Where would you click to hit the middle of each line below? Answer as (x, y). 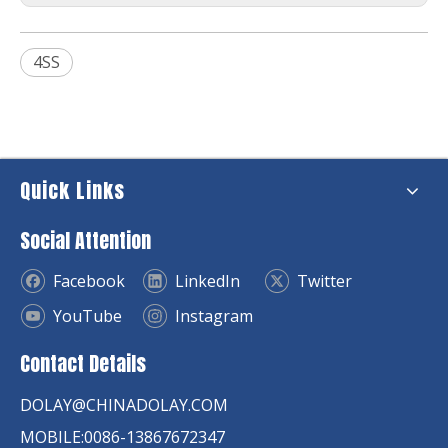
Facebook (89, 281)
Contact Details (83, 363)
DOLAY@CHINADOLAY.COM (124, 404)
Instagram (214, 316)
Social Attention (85, 240)
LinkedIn (207, 281)
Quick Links (72, 190)
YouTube (87, 316)
